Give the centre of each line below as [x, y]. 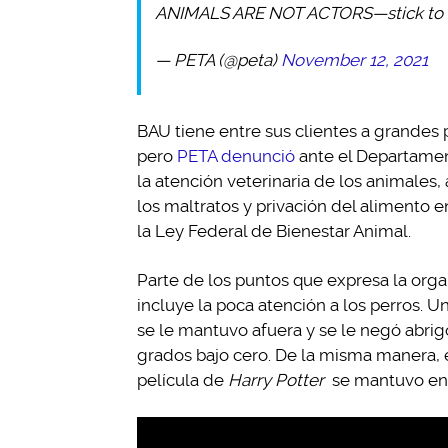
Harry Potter [276, 380]
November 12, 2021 [354, 60]
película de [182, 380]
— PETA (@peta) [218, 60]
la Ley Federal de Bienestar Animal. [274, 231]
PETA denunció [236, 156]
